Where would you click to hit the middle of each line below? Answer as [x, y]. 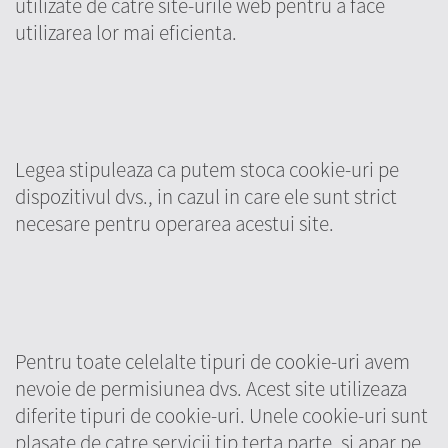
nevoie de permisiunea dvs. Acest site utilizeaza [211, 388]
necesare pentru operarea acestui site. [174, 224]
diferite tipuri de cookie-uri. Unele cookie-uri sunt [221, 415]
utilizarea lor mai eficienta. [126, 32]
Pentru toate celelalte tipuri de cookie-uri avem [212, 361]
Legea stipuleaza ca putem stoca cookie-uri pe [207, 170]
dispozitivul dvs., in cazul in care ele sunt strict [206, 197]
